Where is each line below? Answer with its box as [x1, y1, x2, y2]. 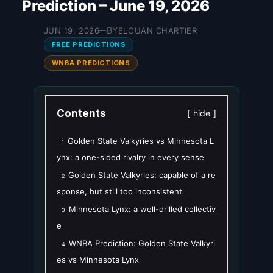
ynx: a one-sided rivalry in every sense [57, 152, 204, 163]
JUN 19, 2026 [43, 26, 100, 36]
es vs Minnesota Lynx [57, 255, 139, 265]
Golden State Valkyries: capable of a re [68, 170, 216, 180]
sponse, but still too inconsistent [57, 186, 182, 197]
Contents [57, 107, 106, 120]
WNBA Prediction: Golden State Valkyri [69, 238, 215, 249]
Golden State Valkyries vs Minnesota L [68, 136, 214, 146]
